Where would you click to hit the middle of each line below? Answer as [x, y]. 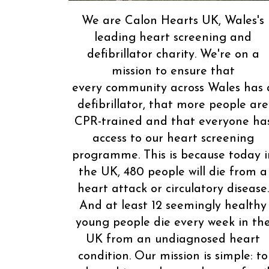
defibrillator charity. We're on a [173, 54]
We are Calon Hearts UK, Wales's [173, 21]
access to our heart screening [173, 138]
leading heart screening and [173, 38]
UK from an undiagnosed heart [173, 239]
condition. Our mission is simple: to [173, 256]
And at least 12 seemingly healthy [173, 206]
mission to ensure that [173, 71]
